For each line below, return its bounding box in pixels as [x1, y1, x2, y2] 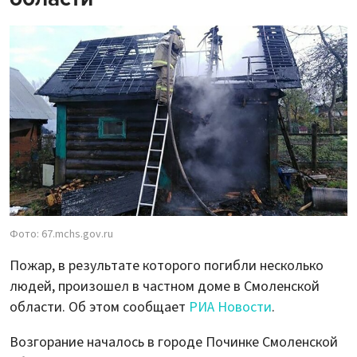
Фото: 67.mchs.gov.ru [10, 226, 113, 242]
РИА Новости [189, 296, 272, 317]
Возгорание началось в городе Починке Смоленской [10, 331, 338, 352]
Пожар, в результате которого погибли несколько [10, 255, 324, 276]
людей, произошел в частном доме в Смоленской [10, 276, 320, 296]
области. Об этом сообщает [10, 296, 189, 317]
